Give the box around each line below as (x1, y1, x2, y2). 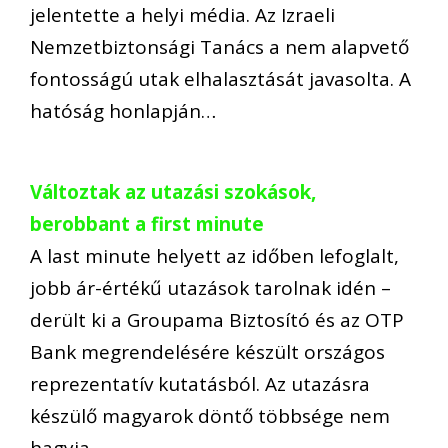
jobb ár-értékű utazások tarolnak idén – (30, 274, 391, 301)
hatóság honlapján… (30, 98, 216, 125)
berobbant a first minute (30, 210, 264, 237)
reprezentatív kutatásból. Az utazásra (30, 370, 370, 397)
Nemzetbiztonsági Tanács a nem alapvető (30, 34, 409, 61)
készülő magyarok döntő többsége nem (30, 402, 390, 429)
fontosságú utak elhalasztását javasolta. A (30, 66, 411, 93)
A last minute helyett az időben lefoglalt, (30, 242, 399, 269)
